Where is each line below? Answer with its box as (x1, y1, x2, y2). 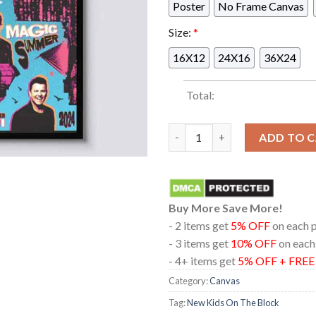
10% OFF (231, 236, 276, 250)
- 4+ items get (169, 253, 238, 267)
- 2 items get (169, 218, 231, 232)
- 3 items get (169, 236, 231, 250)
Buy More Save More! (169, 200, 283, 214)
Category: (169, 274, 209, 286)
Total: (186, 87, 214, 102)
